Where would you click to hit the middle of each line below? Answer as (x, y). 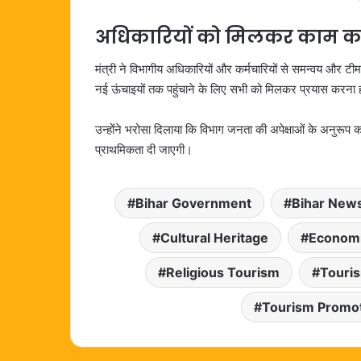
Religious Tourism (222, 273)
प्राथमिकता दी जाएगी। (144, 150)
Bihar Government (193, 203)
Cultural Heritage (214, 238)
